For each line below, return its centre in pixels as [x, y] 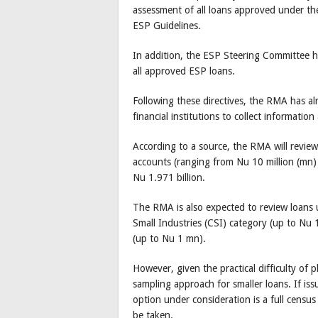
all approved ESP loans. [184, 71]
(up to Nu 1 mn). [169, 239]
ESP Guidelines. [167, 26]
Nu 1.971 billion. [169, 178]
